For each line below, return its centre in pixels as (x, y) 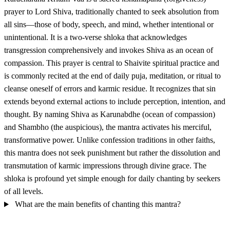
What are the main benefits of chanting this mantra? (98, 204)
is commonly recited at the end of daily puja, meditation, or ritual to (112, 76)
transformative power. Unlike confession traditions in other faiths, (110, 140)
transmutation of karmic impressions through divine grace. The (105, 166)
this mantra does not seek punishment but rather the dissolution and (112, 153)
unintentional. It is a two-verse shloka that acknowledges (95, 37)
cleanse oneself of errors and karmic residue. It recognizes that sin (110, 89)
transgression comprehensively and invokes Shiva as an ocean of (109, 50)
